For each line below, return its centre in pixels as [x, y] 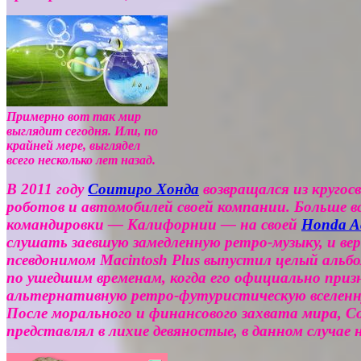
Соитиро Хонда [143, 189]
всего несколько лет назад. [81, 160]
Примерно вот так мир [74, 116]
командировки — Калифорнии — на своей [154, 224]
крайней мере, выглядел [73, 145]
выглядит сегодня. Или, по [82, 131]
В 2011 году [47, 189]
